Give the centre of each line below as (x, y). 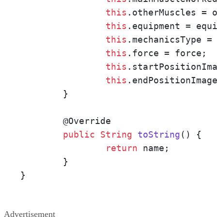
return (122, 148)
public (79, 135)
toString (159, 135)
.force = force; (167, 53)
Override (90, 121)
